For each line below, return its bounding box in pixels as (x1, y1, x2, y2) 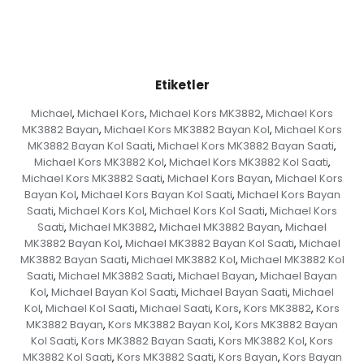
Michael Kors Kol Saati (149, 203, 265, 219)
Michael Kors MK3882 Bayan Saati (158, 138, 334, 154)
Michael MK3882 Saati (58, 268, 173, 284)
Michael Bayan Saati (181, 284, 288, 301)
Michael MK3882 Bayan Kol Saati (124, 236, 294, 252)
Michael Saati (140, 301, 210, 317)
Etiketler (154, 76, 210, 94)
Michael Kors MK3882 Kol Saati (168, 154, 328, 171)
